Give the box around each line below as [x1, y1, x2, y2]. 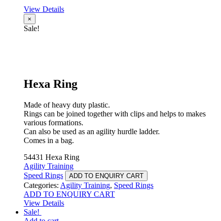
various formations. [24, 118, 83, 127]
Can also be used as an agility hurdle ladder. [24, 127, 160, 136]
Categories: [24, 181, 60, 189]
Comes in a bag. [24, 136, 74, 145]
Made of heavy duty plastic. [24, 100, 110, 109]
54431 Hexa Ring [24, 152, 79, 161]
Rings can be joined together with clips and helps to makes [24, 109, 206, 118]
